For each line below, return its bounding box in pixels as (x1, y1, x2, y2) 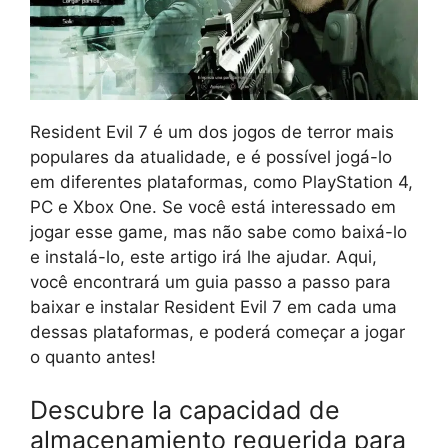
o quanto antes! (30, 346, 156, 367)
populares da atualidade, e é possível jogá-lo (30, 146, 392, 167)
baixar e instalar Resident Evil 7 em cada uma (30, 296, 397, 317)
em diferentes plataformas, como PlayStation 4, (30, 171, 413, 192)
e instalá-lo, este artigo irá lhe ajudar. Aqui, (30, 246, 377, 267)
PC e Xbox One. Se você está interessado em (30, 196, 396, 217)
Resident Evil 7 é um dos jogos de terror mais (30, 121, 394, 142)
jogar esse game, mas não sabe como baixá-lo (30, 221, 407, 242)
